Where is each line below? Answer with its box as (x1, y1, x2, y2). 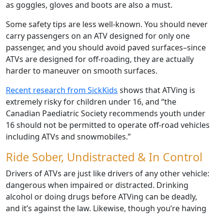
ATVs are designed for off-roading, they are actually (6, 54, 194, 65)
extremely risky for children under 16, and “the (6, 96, 176, 108)
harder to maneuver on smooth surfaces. (6, 65, 157, 77)
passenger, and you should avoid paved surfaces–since (6, 42, 206, 53)
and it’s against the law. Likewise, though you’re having (6, 203, 206, 214)
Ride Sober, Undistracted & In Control (6, 149, 202, 165)
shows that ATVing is (118, 85, 195, 96)
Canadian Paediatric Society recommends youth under (6, 108, 205, 119)
